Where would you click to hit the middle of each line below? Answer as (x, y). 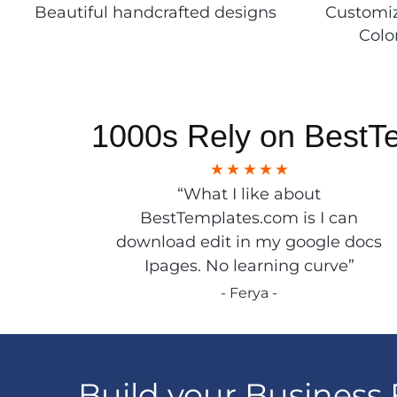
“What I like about (249, 194)
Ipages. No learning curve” (249, 265)
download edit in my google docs (249, 241)
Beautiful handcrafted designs (156, 12)
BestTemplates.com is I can (249, 218)
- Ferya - (249, 292)
